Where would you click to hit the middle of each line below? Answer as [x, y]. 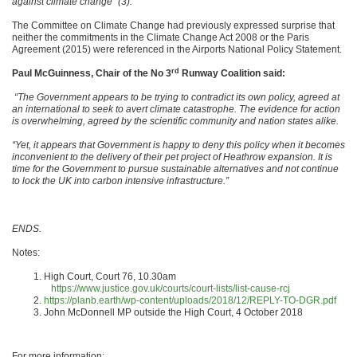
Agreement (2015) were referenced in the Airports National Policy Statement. [177, 49]
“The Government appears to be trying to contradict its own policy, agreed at [177, 97]
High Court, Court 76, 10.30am [142, 277]
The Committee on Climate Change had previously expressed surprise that [173, 25]
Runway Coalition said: [232, 73]
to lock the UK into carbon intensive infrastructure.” [120, 181]
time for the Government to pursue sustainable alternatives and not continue [175, 169]
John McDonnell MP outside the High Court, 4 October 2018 [173, 312]
